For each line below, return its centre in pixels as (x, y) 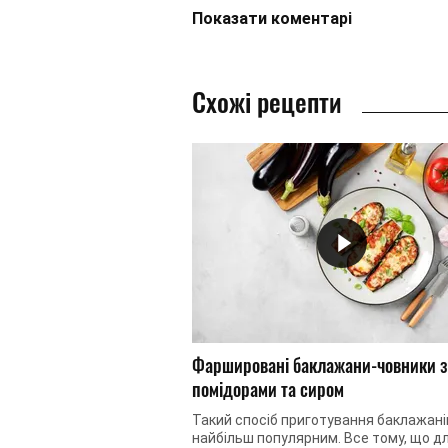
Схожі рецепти (267, 101)
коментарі (311, 18)
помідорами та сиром (268, 388)
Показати (231, 18)
